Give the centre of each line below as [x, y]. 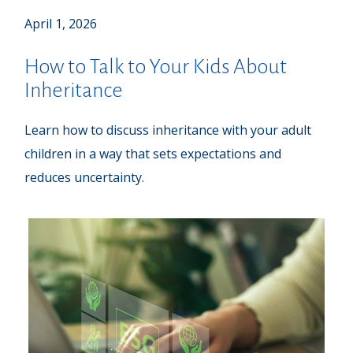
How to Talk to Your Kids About [156, 67]
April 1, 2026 [61, 24]
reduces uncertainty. [85, 178]
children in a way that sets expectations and [153, 154]
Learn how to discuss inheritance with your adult [168, 130]
